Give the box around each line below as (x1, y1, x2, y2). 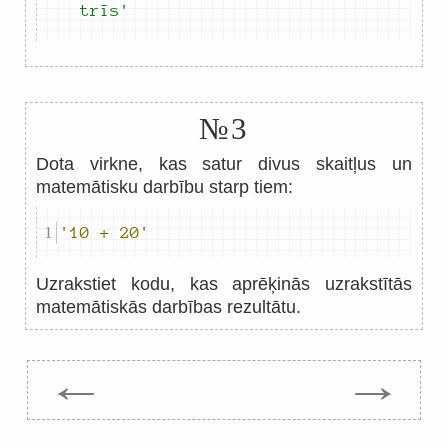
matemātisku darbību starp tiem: (36, 177, 293, 197)
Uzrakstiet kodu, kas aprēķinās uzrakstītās (36, 274, 412, 294)
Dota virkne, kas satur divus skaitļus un (36, 154, 412, 174)
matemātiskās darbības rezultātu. (36, 297, 301, 317)
